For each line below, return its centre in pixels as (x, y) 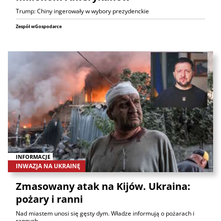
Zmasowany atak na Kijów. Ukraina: (103, 186)
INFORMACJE (33, 156)
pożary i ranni (49, 199)
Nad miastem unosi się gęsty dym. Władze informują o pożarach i (105, 213)
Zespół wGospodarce (39, 27)
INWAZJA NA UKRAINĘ (48, 166)
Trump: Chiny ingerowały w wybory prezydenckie (82, 11)
